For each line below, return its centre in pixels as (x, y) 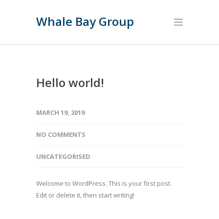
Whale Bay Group (85, 21)
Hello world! (70, 82)
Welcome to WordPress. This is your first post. (104, 183)
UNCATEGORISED (63, 156)
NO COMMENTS (61, 134)
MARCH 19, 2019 (60, 112)
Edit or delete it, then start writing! (85, 195)
